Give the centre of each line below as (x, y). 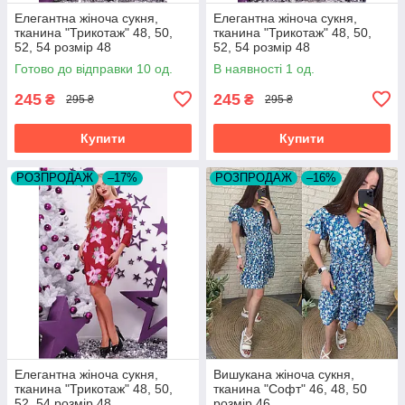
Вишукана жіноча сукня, (284, 374)
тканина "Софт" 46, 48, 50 (290, 388)
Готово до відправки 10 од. (94, 68)
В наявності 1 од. (264, 68)
